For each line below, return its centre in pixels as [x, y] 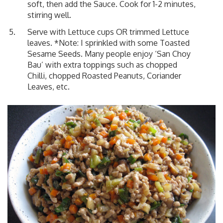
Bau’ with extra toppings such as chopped [102, 64]
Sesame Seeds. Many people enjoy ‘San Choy [109, 54]
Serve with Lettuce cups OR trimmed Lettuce [108, 32]
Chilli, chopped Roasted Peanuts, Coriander [104, 75]
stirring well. [49, 15]
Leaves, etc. [49, 86]
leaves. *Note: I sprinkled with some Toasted [109, 43]
